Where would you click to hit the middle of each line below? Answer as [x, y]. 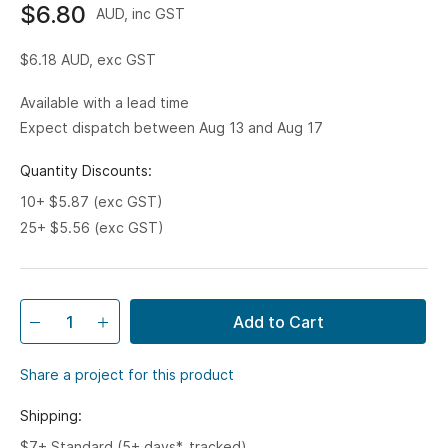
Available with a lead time [104, 102]
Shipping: [51, 415]
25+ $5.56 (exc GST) [92, 227]
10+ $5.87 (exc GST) [91, 201]
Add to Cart [278, 321]
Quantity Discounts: [86, 170]
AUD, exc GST [108, 59]
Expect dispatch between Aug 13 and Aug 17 [171, 127]
